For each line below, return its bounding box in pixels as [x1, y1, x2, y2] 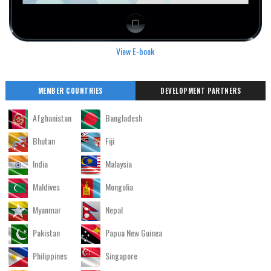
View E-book [116, 45, 155, 58]
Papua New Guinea [103, 226, 162, 239]
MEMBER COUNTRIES [38, 85, 103, 96]
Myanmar [30, 203, 61, 216]
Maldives [30, 180, 60, 193]
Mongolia [103, 180, 133, 193]
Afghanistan [30, 111, 71, 124]
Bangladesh [103, 111, 142, 124]
